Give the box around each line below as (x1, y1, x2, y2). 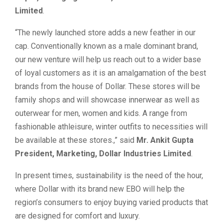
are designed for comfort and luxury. (15, 211, 140, 221)
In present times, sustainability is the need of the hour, (15, 170, 203, 180)
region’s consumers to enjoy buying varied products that (15, 197, 208, 207)
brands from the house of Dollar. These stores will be (15, 81, 200, 91)
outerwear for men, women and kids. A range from (15, 108, 187, 118)
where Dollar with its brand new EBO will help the (15, 184, 185, 194)
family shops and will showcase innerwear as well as (15, 95, 200, 105)
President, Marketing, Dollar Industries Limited (15, 148, 191, 158)
